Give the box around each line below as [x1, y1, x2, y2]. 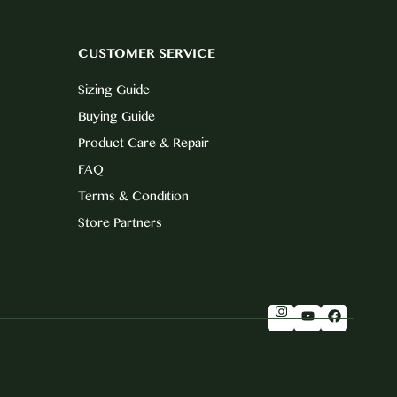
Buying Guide [77, 105, 155, 127]
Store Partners [77, 211, 162, 233]
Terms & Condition [77, 184, 189, 206]
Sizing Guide [77, 78, 150, 100]
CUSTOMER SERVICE [77, 42, 215, 64]
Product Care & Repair [77, 131, 209, 153]
